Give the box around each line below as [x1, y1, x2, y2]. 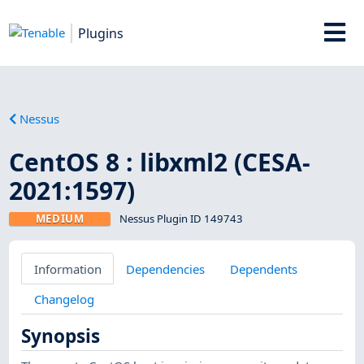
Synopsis [21, 323, 101, 349]
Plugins [78, 24, 124, 42]
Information [33, 260, 102, 277]
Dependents [229, 260, 297, 277]
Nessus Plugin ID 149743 [119, 210, 243, 226]
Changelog [33, 290, 94, 307]
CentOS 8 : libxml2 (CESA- [9, 145, 311, 179]
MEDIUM [35, 210, 84, 226]
